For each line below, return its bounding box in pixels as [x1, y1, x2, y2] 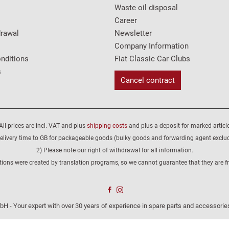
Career [114, 16, 137, 25]
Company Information [114, 41, 189, 51]
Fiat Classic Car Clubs [114, 54, 190, 63]
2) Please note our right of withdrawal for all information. [36, 147, 193, 154]
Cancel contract [121, 76, 175, 85]
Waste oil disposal [114, 3, 178, 12]
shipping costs [86, 122, 127, 130]
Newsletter [114, 29, 152, 38]
